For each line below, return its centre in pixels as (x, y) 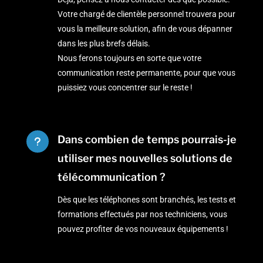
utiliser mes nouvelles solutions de (145, 159)
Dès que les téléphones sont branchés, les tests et (146, 200)
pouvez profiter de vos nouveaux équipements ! (143, 229)
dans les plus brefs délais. (104, 44)
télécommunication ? (111, 177)
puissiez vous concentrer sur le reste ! (125, 88)
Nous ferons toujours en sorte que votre (129, 58)
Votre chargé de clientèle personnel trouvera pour (146, 14)
